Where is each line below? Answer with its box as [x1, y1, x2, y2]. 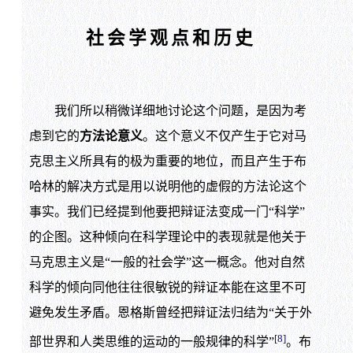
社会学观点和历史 [86, 28, 257, 48]
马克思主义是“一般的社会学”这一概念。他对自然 [28, 255, 305, 269]
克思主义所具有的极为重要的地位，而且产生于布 [28, 154, 307, 169]
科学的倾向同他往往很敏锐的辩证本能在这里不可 [28, 281, 307, 295]
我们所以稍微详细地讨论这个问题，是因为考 [28, 104, 307, 118]
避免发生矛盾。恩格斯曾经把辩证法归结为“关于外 [28, 306, 312, 320]
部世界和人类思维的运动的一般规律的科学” [28, 335, 274, 349]
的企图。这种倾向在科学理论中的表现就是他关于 [28, 230, 307, 244]
